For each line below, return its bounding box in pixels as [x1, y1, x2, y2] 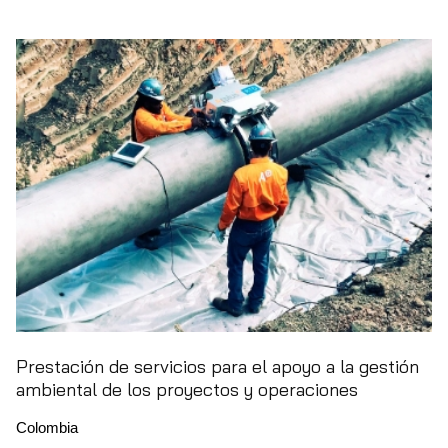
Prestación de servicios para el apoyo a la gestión [16, 354, 419, 378]
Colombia [16, 418, 78, 436]
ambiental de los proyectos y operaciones [16, 377, 358, 401]
